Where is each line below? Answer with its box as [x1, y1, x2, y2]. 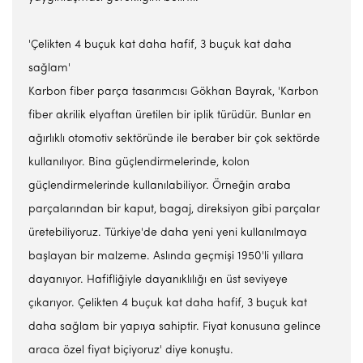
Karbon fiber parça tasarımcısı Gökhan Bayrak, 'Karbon [28, 86, 318, 98]
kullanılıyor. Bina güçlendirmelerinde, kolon [28, 156, 250, 169]
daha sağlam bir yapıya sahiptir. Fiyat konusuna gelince [28, 321, 321, 333]
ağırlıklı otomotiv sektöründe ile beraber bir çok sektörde [28, 133, 320, 145]
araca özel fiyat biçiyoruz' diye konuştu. [28, 344, 233, 357]
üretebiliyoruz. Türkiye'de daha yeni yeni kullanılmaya [28, 227, 307, 239]
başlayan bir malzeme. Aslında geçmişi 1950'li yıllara [28, 250, 304, 263]
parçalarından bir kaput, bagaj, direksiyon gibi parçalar [28, 203, 320, 216]
